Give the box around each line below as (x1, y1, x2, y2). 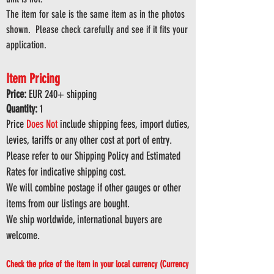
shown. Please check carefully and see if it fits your (6, 23, 188, 35)
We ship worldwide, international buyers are (6, 213, 162, 226)
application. (6, 39, 46, 51)
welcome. (6, 229, 40, 242)
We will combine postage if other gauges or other (6, 181, 181, 194)
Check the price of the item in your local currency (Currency (6, 259, 188, 270)
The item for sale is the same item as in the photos (6, 8, 185, 20)
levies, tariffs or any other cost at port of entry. (6, 133, 172, 147)
